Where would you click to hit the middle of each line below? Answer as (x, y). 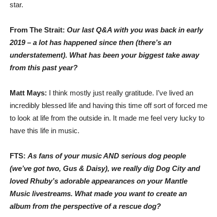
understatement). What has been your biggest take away (104, 55)
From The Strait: (38, 30)
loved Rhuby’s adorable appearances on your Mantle (99, 181)
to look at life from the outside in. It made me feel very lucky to (107, 118)
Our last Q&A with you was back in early (135, 30)
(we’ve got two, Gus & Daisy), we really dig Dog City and (105, 168)
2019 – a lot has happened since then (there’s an (91, 42)
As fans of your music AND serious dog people (107, 156)
